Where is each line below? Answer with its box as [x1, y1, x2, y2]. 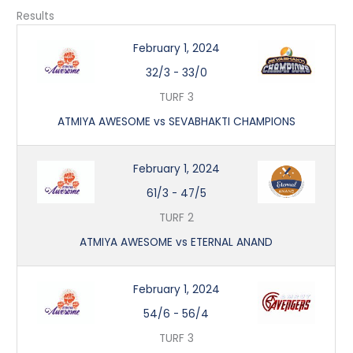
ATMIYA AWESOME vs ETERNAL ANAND [80, 234, 273, 250]
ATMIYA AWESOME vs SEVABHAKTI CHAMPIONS [57, 113, 295, 129]
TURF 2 [158, 210, 194, 225]
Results [17, 8, 55, 24]
